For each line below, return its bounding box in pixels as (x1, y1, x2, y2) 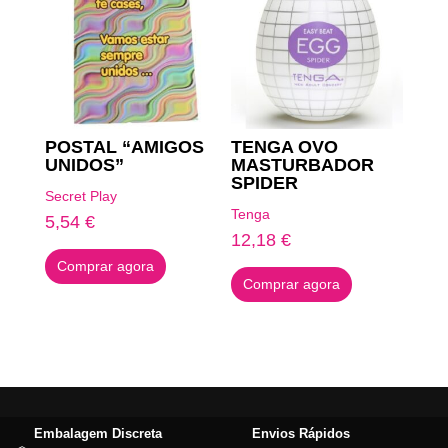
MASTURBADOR (231, 154, 375, 175)
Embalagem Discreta (34, 426, 162, 442)
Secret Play (44, 187, 117, 204)
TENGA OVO (231, 136, 339, 157)
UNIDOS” (44, 154, 124, 175)
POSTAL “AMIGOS (44, 136, 204, 157)
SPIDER (231, 172, 299, 193)
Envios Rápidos (252, 426, 350, 442)
